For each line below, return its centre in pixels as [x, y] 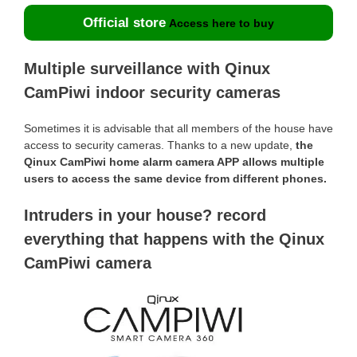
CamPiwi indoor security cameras [152, 92]
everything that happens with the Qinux [174, 239]
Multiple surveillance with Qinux [147, 69]
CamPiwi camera [88, 263]
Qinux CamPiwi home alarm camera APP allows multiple [174, 162]
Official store [124, 23]
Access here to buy [222, 23]
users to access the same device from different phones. [175, 178]
